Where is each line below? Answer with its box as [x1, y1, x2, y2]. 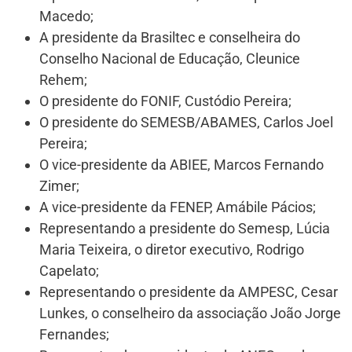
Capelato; [39, 262, 99, 280]
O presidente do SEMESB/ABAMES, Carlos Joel [39, 114, 333, 131]
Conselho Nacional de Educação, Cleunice [39, 50, 300, 68]
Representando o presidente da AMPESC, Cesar [39, 284, 338, 301]
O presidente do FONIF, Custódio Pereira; [39, 93, 291, 110]
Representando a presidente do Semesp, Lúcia [39, 220, 330, 237]
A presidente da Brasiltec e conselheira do [39, 29, 300, 46]
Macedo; [39, 8, 93, 25]
